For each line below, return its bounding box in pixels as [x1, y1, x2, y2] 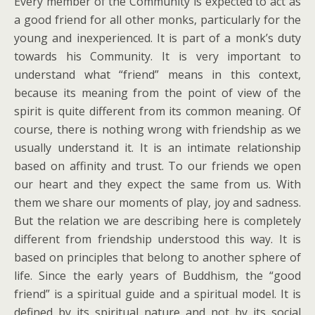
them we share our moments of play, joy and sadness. [14, 195, 301, 210]
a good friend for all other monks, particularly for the [14, 12, 301, 27]
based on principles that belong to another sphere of [14, 250, 301, 265]
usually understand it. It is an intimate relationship [14, 140, 301, 155]
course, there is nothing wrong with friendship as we [14, 122, 301, 137]
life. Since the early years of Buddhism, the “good [14, 268, 301, 283]
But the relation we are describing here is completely [14, 213, 301, 229]
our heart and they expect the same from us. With [14, 176, 301, 192]
